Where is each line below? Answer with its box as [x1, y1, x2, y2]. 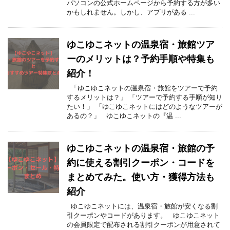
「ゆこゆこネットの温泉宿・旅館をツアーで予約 [67, 84, 218, 92]
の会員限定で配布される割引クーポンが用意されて [67, 221, 220, 229]
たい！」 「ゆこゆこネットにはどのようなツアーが [67, 103, 222, 111]
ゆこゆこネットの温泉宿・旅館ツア [67, 40, 215, 50]
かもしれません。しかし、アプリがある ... [67, 8, 195, 16]
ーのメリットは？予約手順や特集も [67, 54, 215, 65]
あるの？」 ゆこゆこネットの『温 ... [67, 112, 181, 120]
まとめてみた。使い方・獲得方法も [67, 172, 215, 183]
